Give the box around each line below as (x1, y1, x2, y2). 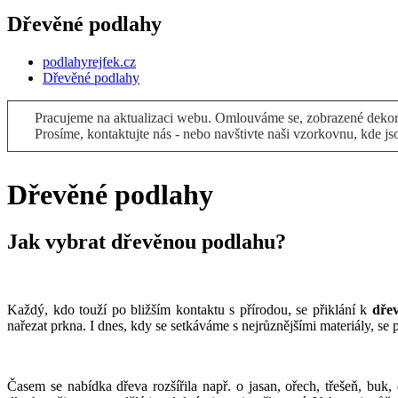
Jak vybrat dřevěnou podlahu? (7, 230, 286, 254)
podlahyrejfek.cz (43, 53, 136, 69)
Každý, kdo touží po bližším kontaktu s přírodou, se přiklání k (7, 302, 372, 318)
